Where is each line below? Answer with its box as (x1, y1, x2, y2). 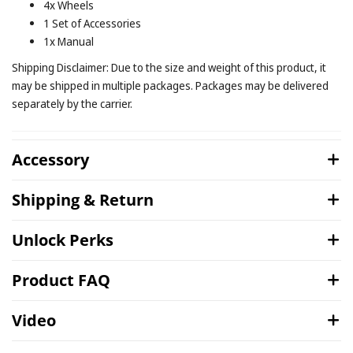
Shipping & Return (12, 189, 154, 211)
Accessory (12, 149, 89, 171)
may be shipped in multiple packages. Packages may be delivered (12, 78, 329, 94)
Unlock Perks (12, 229, 113, 251)
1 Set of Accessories (43, 16, 141, 32)
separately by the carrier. (12, 96, 132, 112)
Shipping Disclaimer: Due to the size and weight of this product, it (12, 60, 326, 76)
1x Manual (43, 34, 94, 50)
